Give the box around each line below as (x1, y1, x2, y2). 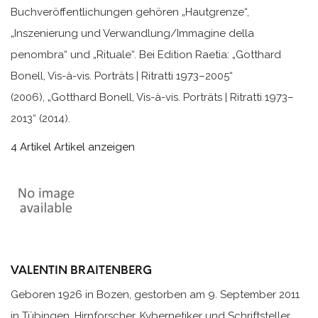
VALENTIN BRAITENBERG (11, 263, 152, 278)
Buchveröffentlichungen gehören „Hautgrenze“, (11, 6, 249, 19)
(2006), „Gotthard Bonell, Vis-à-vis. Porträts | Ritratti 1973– (11, 91, 294, 104)
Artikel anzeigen (54, 141, 135, 154)
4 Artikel (11, 141, 51, 154)
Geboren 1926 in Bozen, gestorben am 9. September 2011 (11, 287, 300, 301)
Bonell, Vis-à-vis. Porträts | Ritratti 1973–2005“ (11, 70, 233, 83)
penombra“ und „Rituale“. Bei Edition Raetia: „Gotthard (11, 48, 281, 62)
